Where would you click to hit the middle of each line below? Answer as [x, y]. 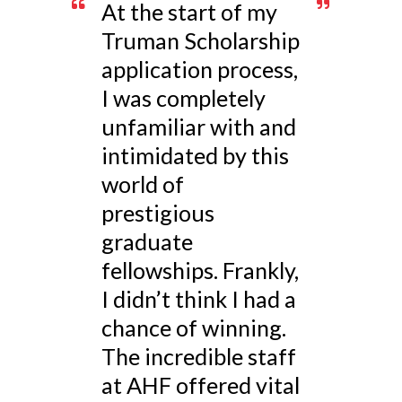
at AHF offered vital [200, 385]
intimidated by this [195, 156]
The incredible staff [198, 357]
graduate [147, 242]
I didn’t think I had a [198, 299]
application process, [199, 70]
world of [142, 184]
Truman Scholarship [200, 41]
